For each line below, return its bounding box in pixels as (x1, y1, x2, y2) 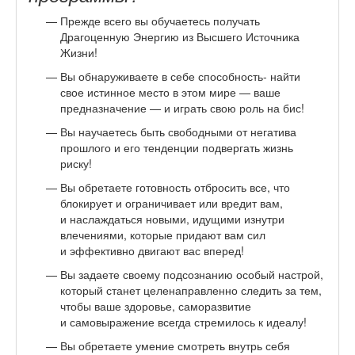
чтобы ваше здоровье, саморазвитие (60, 297, 251, 314)
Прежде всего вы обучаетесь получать (60, 12, 260, 29)
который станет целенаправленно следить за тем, (60, 281, 322, 298)
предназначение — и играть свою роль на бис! (60, 99, 304, 116)
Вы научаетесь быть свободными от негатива (60, 123, 296, 139)
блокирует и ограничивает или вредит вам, (60, 194, 283, 211)
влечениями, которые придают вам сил (60, 226, 265, 242)
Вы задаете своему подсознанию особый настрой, (60, 265, 323, 282)
